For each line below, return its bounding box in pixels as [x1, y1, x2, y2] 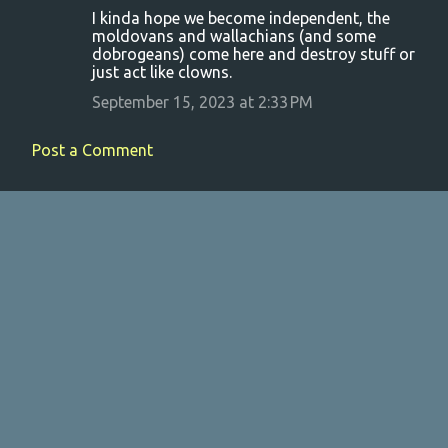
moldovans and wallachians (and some [92, 26, 376, 45]
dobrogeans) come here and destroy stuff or [92, 44, 415, 63]
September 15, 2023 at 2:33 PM [92, 92, 313, 111]
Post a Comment [32, 140, 153, 159]
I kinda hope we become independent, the [92, 8, 390, 27]
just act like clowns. [92, 62, 232, 81]
